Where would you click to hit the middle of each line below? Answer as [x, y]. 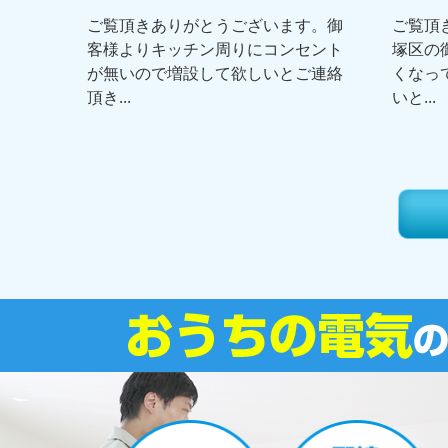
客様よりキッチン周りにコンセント [215, 49]
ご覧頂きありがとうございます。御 [215, 25]
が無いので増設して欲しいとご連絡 [215, 73]
